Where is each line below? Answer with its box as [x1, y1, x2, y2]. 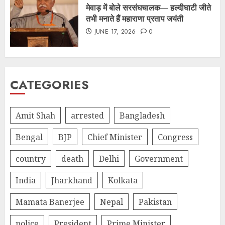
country [16, 153, 46, 164]
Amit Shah [16, 109, 55, 121]
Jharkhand [51, 174, 92, 186]
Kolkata [108, 174, 138, 186]
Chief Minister [87, 131, 142, 143]
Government [135, 153, 183, 164]
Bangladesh [120, 109, 165, 121]
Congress [158, 131, 193, 143]
